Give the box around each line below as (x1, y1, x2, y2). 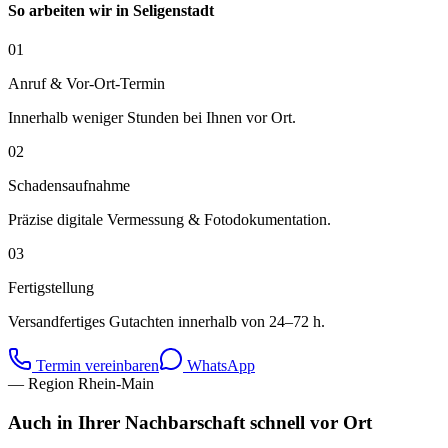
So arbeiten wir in (8, 2, 133, 20)
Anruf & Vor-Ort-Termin (8, 75, 165, 93)
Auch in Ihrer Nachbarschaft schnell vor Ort (8, 412, 372, 433)
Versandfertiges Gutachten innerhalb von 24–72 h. (8, 313, 325, 331)
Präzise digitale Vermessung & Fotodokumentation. (8, 211, 331, 229)
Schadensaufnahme (8, 177, 130, 195)
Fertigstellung (8, 279, 94, 297)
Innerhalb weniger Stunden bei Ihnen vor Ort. (8, 109, 296, 127)
